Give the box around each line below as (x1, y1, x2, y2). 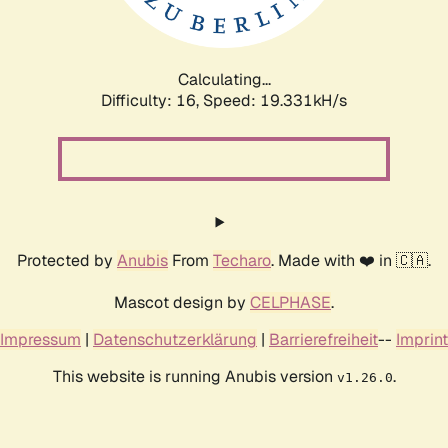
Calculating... (177, 68, 271, 90)
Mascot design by (114, 291, 250, 313)
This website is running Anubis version (52, 365, 337, 387)
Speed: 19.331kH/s (203, 89, 347, 111)
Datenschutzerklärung (93, 328, 257, 350)
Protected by (17, 249, 117, 271)
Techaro (213, 249, 271, 271)
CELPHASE (250, 291, 331, 313)
